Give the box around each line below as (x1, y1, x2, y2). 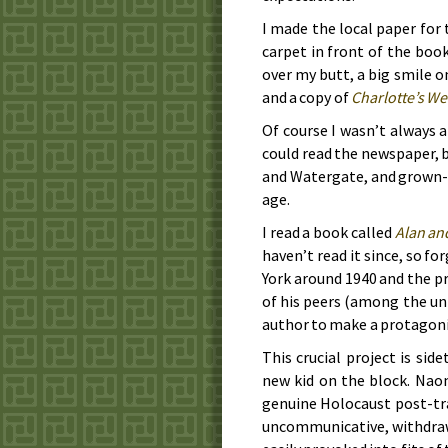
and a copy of (262, 86, 351, 107)
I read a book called (262, 221, 395, 242)
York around (262, 267, 345, 288)
